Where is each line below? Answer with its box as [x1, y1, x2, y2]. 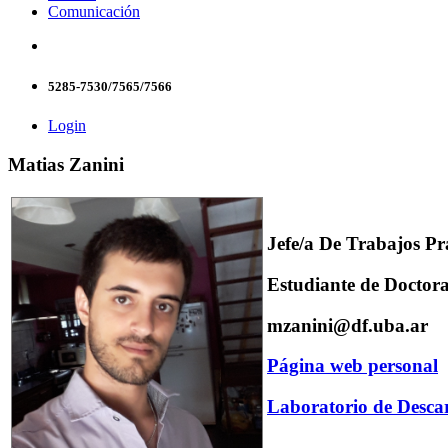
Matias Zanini [8, 153, 124, 175]
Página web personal [267, 355, 438, 377]
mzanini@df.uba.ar [267, 314, 428, 336]
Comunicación [48, 2, 140, 20]
